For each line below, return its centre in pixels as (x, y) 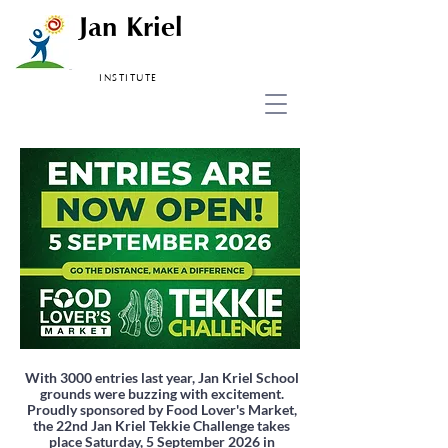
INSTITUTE (128, 79)
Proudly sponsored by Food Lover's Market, (161, 409)
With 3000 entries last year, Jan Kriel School (161, 377)
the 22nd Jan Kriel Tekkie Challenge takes (161, 425)
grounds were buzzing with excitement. (161, 393)
